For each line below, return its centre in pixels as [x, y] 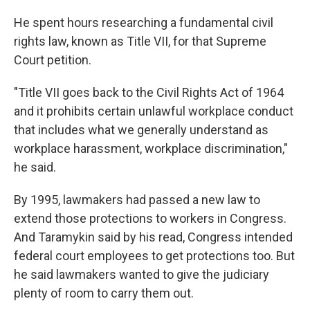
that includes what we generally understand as [141, 130]
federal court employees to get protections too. [144, 256]
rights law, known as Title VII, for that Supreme [140, 41]
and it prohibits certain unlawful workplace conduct [154, 111]
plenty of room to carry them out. [104, 293]
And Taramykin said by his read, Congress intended [153, 237]
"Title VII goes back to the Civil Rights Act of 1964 [149, 92]
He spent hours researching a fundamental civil [144, 22]
